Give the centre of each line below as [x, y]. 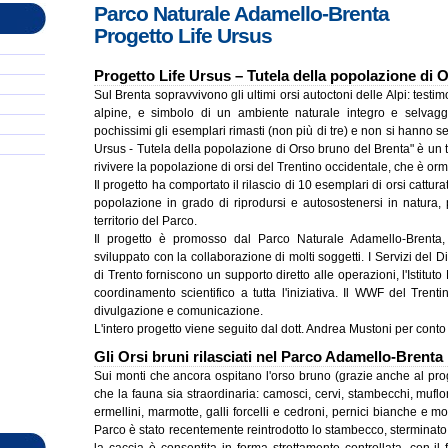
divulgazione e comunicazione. [178, 311]
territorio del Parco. [145, 221]
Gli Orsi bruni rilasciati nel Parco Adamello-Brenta [268, 356]
